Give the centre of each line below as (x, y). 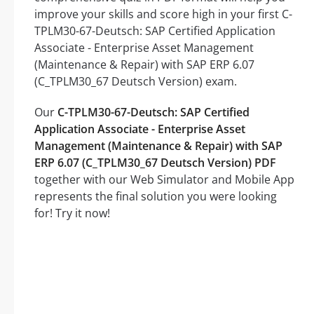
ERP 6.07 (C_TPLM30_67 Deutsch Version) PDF (155, 163)
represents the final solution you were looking (156, 197)
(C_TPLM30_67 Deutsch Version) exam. (136, 82)
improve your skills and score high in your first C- (163, 14)
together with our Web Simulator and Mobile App (164, 180)
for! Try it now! (72, 213)
